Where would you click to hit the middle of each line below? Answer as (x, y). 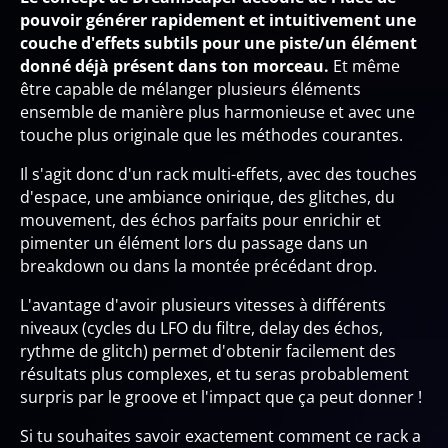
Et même (366, 65)
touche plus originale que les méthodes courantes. (211, 134)
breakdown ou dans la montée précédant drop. (198, 265)
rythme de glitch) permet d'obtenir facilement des (208, 350)
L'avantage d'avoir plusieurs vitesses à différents (203, 304)
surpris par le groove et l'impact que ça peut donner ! (221, 396)
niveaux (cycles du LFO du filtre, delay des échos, (201, 327)
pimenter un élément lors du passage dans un (194, 242)
